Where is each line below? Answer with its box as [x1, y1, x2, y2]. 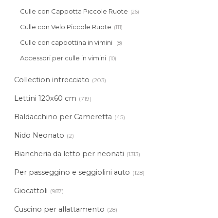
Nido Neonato [14, 130, 65, 140]
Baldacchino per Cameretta [14, 112, 112, 121]
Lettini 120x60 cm [14, 93, 77, 103]
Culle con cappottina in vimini [20, 38, 114, 46]
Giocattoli [14, 186, 48, 195]
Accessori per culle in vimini [20, 54, 107, 62]
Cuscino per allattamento [14, 204, 105, 214]
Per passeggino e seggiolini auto [14, 167, 130, 177]
